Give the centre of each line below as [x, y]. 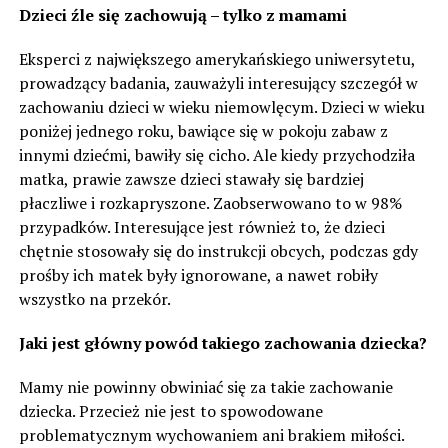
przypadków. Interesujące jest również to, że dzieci [201, 227]
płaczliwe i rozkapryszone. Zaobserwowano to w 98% [210, 203]
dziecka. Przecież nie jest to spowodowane [170, 411]
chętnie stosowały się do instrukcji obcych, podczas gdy [218, 251]
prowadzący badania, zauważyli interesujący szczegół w [218, 83]
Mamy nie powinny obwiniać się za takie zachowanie [205, 387]
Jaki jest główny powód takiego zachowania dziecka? [222, 343]
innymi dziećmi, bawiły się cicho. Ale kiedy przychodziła [216, 155]
